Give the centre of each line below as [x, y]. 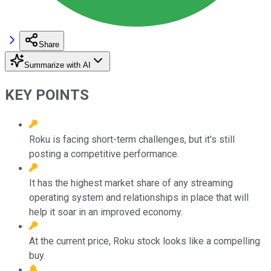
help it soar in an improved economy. [106, 212]
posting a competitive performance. [104, 154]
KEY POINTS [47, 95]
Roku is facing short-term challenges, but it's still [132, 139]
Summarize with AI [57, 65]
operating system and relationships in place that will [139, 197]
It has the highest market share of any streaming [131, 183]
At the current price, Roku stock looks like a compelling [145, 241]
